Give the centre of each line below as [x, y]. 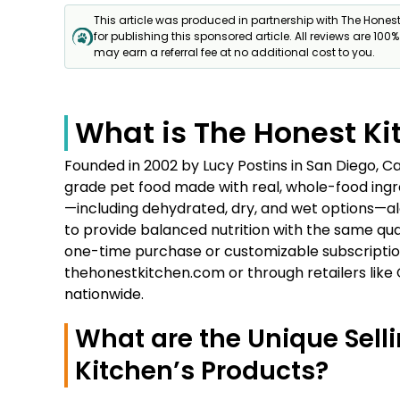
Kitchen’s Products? [202, 371]
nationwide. [104, 294]
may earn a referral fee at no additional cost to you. [234, 52]
